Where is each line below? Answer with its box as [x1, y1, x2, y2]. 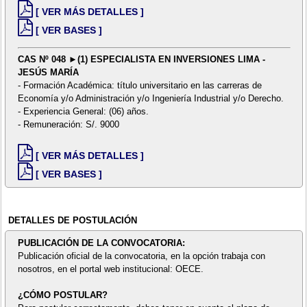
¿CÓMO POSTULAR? [17, 290, 108, 301]
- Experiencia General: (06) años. [17, 106, 149, 117]
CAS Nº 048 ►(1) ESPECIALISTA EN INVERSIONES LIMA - [17, 54, 265, 65]
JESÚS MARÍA [17, 67, 79, 78]
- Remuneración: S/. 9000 [17, 119, 119, 130]
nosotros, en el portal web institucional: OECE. [17, 264, 204, 275]
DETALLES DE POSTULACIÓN [8, 215, 137, 226]
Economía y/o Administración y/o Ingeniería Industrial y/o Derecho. [17, 93, 284, 104]
